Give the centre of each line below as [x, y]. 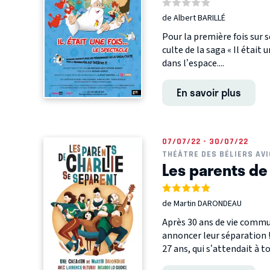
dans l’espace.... [193, 64]
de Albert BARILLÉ [193, 18]
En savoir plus [209, 93]
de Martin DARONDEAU [202, 203]
